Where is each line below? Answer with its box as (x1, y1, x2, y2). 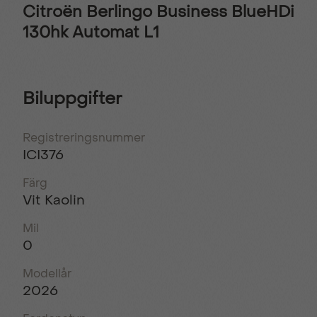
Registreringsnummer (23, 129, 145, 145)
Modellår (23, 265, 71, 281)
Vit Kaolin (23, 190, 85, 209)
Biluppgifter (23, 88, 122, 110)
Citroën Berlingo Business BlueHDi (23, 1, 294, 22)
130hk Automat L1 (23, 22, 159, 42)
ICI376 (23, 145, 64, 163)
